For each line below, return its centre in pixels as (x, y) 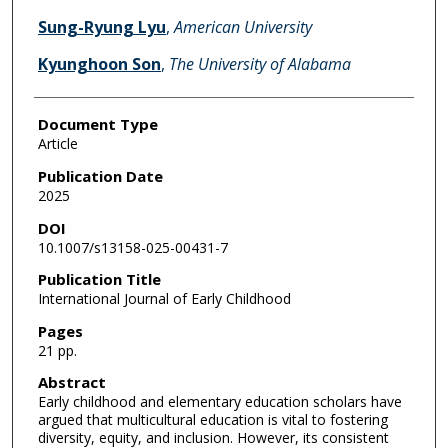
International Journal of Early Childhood (164, 299)
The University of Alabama (259, 64)
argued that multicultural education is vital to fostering (212, 420)
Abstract (71, 382)
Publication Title (99, 279)
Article (57, 144)
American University (242, 27)
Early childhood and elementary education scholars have (219, 402)
